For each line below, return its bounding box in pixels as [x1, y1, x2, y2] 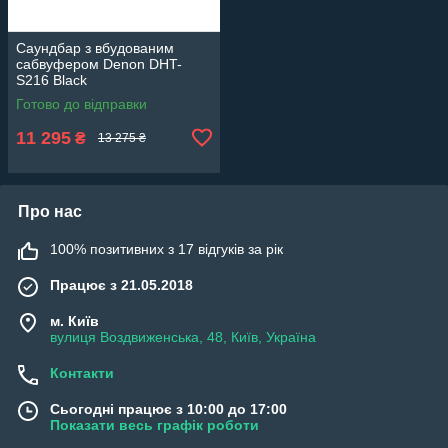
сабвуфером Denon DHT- [16, 55, 182, 72]
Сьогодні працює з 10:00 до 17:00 [50, 400, 287, 417]
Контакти [50, 364, 114, 381]
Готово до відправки [16, 95, 147, 112]
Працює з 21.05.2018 [50, 276, 193, 293]
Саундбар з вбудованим [16, 39, 174, 56]
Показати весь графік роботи [50, 416, 259, 433]
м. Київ [50, 312, 99, 329]
